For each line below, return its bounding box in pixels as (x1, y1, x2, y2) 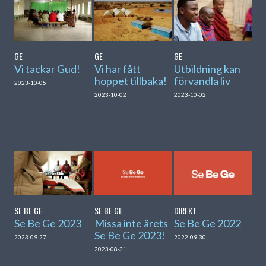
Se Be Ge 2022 (174, 216, 242, 230)
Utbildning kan (174, 62, 241, 75)
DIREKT (174, 204, 197, 217)
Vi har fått (94, 62, 141, 75)
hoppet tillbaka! (94, 74, 167, 87)
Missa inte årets (94, 216, 168, 230)
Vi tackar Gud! (14, 62, 81, 75)
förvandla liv (174, 74, 231, 87)
